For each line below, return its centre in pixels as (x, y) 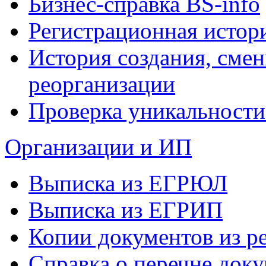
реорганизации (102, 84)
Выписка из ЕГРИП (126, 210)
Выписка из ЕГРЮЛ (128, 183)
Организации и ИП (98, 147)
